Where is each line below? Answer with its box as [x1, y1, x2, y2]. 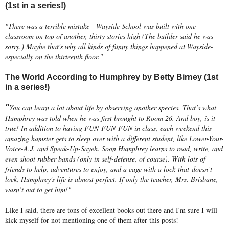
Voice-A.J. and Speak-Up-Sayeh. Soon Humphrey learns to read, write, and [5, 143, 223, 153]
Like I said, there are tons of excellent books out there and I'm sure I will [5, 204, 217, 215]
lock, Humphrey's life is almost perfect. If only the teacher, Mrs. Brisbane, [5, 174, 218, 184]
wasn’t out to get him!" [5, 184, 71, 194]
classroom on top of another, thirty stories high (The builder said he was [5, 31, 213, 41]
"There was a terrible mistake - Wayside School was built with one [5, 20, 196, 31]
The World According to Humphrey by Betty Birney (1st [5, 72, 218, 81]
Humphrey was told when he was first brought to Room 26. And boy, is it [5, 112, 215, 123]
